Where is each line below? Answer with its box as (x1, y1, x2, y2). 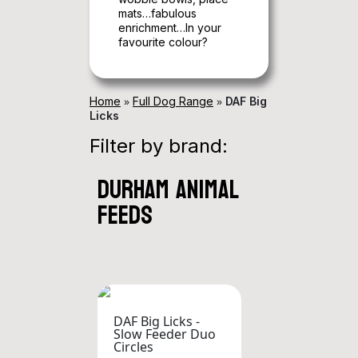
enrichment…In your (118, 21, 221, 34)
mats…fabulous (118, 6, 197, 20)
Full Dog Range (133, 94, 213, 108)
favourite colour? (118, 35, 208, 49)
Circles (113, 338, 153, 356)
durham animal (97, 167, 239, 213)
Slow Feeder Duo (113, 325, 216, 343)
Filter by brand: (89, 134, 228, 157)
